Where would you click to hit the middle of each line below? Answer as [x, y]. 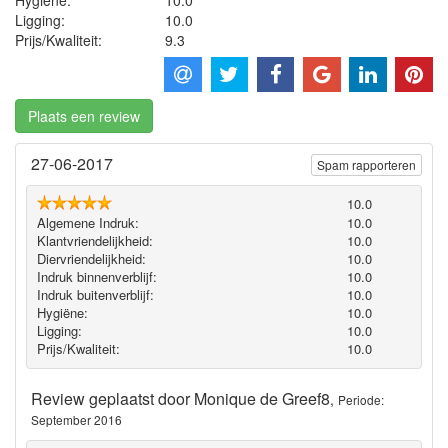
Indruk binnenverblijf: [96, 277]
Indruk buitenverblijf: [95, 295]
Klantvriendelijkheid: [94, 241]
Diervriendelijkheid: [91, 259]
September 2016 [76, 419]
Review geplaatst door [112, 398]
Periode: [361, 399]
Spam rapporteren [366, 164]
